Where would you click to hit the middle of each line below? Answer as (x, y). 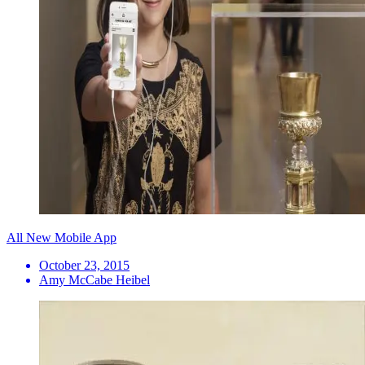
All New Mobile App (62, 238)
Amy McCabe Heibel (95, 280)
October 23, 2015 (84, 266)
